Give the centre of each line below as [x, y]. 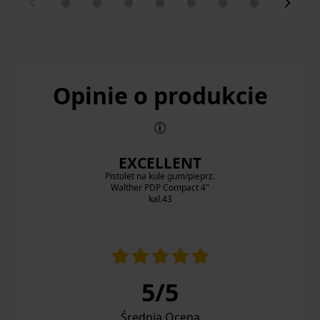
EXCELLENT [160, 163]
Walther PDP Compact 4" [160, 188]
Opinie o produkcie [160, 96]
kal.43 [160, 199]
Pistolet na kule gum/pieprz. [160, 176]
